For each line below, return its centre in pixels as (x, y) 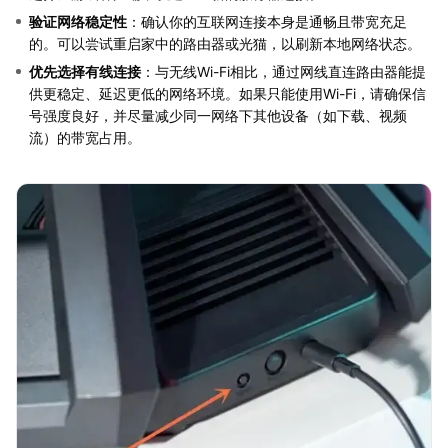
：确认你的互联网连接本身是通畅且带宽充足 (267, 21)
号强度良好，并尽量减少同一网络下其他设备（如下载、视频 (218, 115)
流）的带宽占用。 (85, 137)
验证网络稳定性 (78, 21)
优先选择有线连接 (85, 71)
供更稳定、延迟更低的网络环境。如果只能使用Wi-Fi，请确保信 (227, 93)
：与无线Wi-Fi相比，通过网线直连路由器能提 (283, 71)
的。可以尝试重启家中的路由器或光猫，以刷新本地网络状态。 (225, 43)
